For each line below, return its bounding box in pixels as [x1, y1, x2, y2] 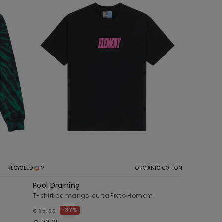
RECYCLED [7, 164, 33, 172]
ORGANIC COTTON [135, 164, 182, 172]
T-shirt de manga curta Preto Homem [33, 191, 153, 200]
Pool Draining [33, 180, 80, 190]
